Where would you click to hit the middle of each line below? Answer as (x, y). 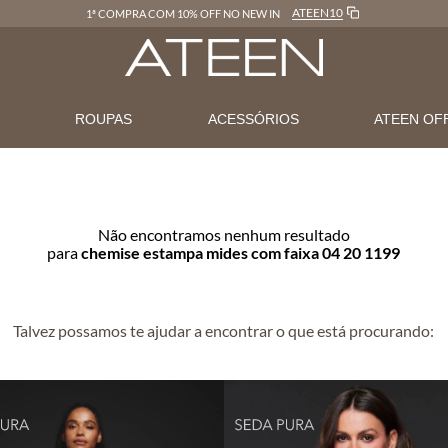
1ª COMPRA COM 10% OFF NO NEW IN (182, 13)
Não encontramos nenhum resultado (223, 234)
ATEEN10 (317, 12)
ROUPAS (104, 119)
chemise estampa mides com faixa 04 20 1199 (241, 252)
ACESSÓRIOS (253, 119)
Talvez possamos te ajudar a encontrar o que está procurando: (224, 330)
